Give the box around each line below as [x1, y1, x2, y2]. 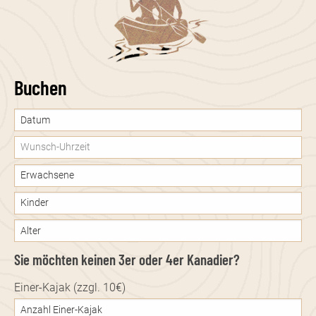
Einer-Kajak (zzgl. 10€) [14, 280, 126, 294]
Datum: [14, 111, 46, 123]
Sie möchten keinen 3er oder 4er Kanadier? [14, 250, 240, 268]
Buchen [14, 75, 67, 100]
